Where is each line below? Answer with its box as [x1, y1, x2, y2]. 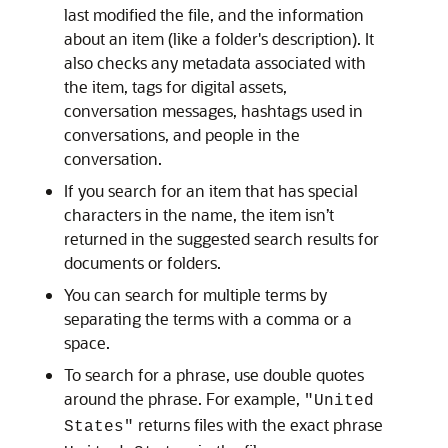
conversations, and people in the [64, 124, 300, 145]
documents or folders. [64, 252, 221, 273]
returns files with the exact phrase [134, 414, 383, 435]
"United [304, 392, 374, 410]
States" [64, 418, 134, 436]
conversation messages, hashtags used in [64, 100, 363, 121]
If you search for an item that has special [64, 180, 358, 201]
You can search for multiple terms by [64, 284, 327, 305]
